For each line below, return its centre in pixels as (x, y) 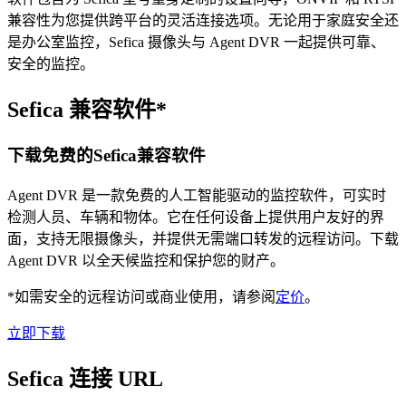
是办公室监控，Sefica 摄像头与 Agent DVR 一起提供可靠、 (196, 43)
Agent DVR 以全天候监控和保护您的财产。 (146, 260)
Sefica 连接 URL (85, 378)
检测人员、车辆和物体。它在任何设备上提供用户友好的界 (196, 217)
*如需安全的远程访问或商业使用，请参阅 (141, 296)
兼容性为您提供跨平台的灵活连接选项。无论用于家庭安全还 (203, 21)
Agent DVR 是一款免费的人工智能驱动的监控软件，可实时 (197, 195)
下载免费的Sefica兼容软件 (106, 156)
